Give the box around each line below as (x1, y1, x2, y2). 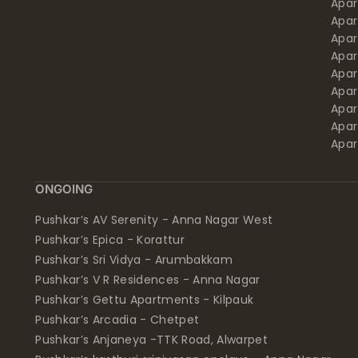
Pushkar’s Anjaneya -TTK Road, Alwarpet (35, 331, 268, 348)
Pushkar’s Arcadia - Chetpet (35, 311, 200, 328)
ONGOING (35, 181, 93, 197)
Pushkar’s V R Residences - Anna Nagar (35, 271, 261, 288)
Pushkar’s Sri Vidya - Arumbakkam (35, 251, 233, 268)
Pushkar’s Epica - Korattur (35, 231, 185, 248)
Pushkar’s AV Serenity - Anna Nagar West (35, 211, 273, 228)
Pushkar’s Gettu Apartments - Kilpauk (35, 291, 254, 308)
